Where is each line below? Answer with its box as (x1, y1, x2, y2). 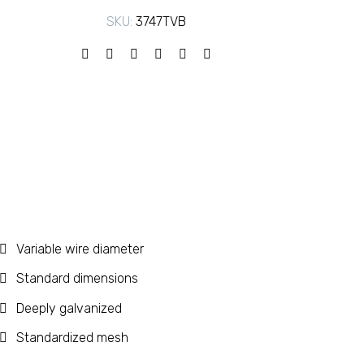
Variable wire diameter (16, 241, 144, 258)
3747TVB (136, 14, 186, 30)
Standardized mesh (16, 329, 128, 345)
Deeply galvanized (16, 300, 122, 316)
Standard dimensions (16, 271, 138, 287)
